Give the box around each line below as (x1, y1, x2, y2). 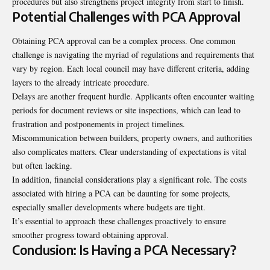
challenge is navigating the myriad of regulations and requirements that (12, 48, 254, 60)
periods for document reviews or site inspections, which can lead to (12, 104, 240, 116)
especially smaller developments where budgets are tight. (12, 201, 206, 213)
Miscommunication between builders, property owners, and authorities (12, 131, 252, 143)
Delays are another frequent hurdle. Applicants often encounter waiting (12, 90, 254, 102)
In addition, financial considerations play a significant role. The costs (12, 173, 246, 185)
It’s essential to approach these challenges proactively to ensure (12, 215, 226, 227)
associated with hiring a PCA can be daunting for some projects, (12, 187, 230, 199)
